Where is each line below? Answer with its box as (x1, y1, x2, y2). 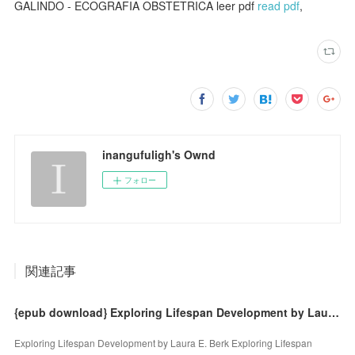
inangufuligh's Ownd (102, 146, 216, 162)
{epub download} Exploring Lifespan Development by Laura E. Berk (328, 303, 340, 320)
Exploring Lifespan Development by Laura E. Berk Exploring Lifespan (14, 335, 313, 349)
